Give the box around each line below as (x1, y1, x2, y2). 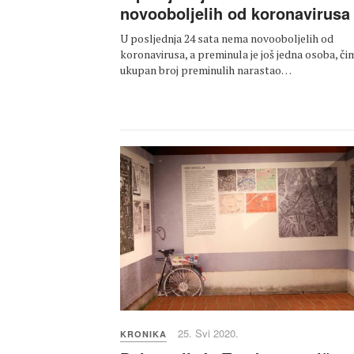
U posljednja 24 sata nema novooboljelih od (120, 31, 333, 47)
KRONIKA (120, 327, 167, 340)
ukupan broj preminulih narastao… (120, 62, 292, 78)
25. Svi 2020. (178, 325, 239, 341)
